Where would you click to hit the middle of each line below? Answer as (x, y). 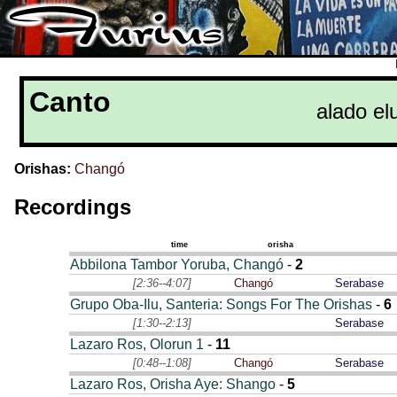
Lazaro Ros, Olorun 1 (136, 345)
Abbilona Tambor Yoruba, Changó (176, 265)
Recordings (73, 207)
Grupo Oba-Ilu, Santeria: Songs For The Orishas (221, 305)
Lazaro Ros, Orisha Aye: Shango (172, 385)
